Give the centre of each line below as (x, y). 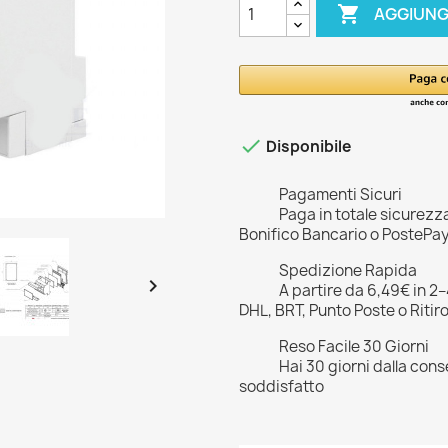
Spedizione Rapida (348, 271)
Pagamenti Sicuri (340, 195)
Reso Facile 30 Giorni (354, 347)
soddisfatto (281, 387)
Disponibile (307, 147)
